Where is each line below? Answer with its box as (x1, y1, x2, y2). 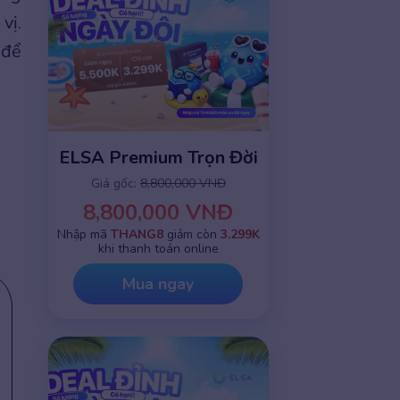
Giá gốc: (90, 175, 140, 193)
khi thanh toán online (97, 240, 219, 258)
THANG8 (110, 226, 163, 244)
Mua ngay (122, 273, 195, 296)
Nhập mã (56, 226, 111, 244)
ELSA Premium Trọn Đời (58, 146, 258, 171)
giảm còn (162, 226, 221, 244)
